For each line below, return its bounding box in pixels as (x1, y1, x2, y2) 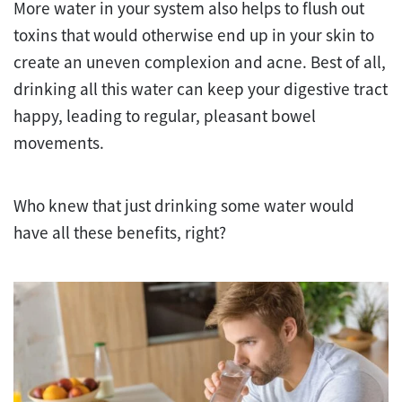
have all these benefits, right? (13, 221, 230, 243)
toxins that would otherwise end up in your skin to (13, 23, 374, 46)
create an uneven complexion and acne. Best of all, (13, 50, 386, 73)
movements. (13, 131, 104, 153)
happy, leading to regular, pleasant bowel (13, 104, 316, 127)
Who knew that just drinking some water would (13, 194, 354, 216)
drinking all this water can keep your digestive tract (13, 77, 388, 100)
